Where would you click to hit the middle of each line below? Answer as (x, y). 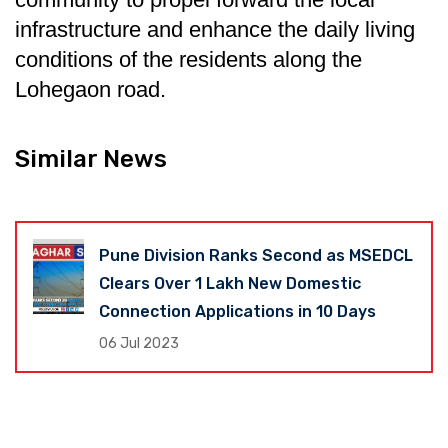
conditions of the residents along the (188, 59)
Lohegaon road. (90, 89)
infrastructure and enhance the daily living (215, 29)
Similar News (91, 158)
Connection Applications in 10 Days (238, 311)
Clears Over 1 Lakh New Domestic (230, 283)
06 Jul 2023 (139, 343)
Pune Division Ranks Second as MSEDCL (256, 255)
